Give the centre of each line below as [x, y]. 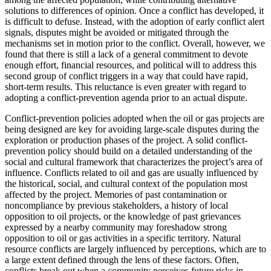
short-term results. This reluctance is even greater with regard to [126, 87]
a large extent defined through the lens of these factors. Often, [122, 260]
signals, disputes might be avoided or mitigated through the [117, 33]
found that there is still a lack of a [69, 54]
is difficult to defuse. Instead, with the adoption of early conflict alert [135, 22]
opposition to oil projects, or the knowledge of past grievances [123, 217]
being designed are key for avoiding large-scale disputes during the [132, 129]
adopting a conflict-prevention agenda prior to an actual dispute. [126, 98]
